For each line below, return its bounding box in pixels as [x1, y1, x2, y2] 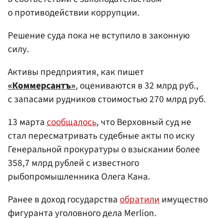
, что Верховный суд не [96, 115, 191, 129]
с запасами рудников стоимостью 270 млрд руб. [8, 92, 206, 106]
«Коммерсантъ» [8, 78, 75, 92]
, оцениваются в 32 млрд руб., [75, 78, 199, 92]
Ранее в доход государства [8, 193, 120, 207]
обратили [120, 193, 160, 207]
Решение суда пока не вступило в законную [8, 28, 190, 42]
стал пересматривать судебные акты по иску [8, 129, 195, 143]
